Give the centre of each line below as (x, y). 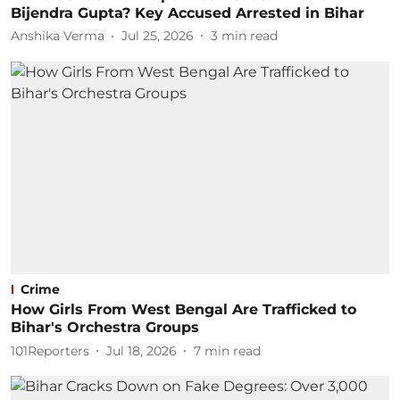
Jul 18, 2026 (142, 350)
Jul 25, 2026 (158, 36)
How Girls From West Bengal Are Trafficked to (183, 309)
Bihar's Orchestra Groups (105, 327)
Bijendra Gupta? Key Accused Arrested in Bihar (187, 12)
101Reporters (50, 350)
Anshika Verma (58, 36)
